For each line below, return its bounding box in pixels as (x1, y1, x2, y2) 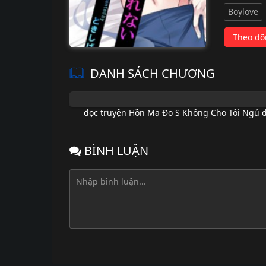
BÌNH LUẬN (81, 142, 148, 159)
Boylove (228, 6, 258, 17)
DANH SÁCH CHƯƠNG (90, 65, 215, 81)
